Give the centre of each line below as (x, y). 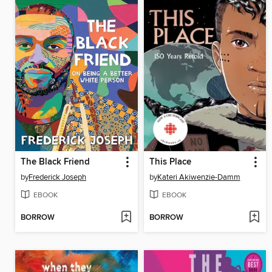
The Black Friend (55, 162)
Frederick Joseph (57, 178)
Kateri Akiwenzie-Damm (199, 178)
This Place (170, 162)
